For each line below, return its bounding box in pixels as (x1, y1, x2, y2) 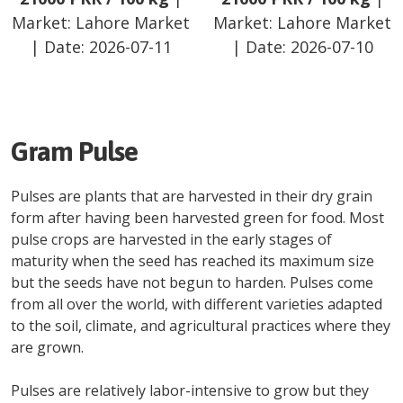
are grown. (11, 337, 84, 357)
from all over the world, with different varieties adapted (11, 294, 382, 314)
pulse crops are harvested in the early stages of (11, 229, 332, 249)
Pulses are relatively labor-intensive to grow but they (11, 381, 369, 400)
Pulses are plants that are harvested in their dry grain (11, 186, 372, 206)
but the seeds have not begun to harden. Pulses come (11, 273, 373, 292)
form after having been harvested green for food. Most (11, 208, 384, 228)
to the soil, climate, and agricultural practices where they (11, 316, 390, 336)
